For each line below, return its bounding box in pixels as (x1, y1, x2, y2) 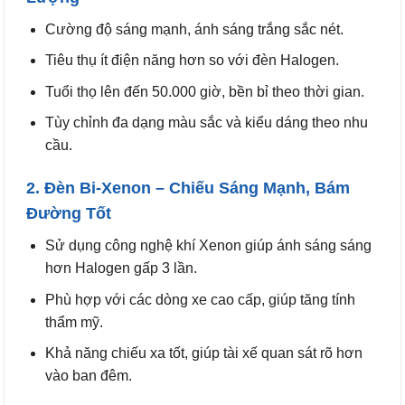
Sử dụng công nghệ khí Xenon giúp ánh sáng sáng (44, 238, 372, 254)
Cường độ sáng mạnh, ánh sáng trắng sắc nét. (44, 21, 344, 37)
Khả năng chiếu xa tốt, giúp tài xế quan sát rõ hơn (44, 345, 363, 362)
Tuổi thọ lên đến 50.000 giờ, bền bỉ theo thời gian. (44, 83, 364, 99)
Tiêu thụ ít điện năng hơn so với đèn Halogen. (44, 52, 339, 69)
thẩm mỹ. (44, 314, 103, 330)
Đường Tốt (26, 204, 111, 223)
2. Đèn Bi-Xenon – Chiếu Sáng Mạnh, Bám (26, 179, 350, 198)
